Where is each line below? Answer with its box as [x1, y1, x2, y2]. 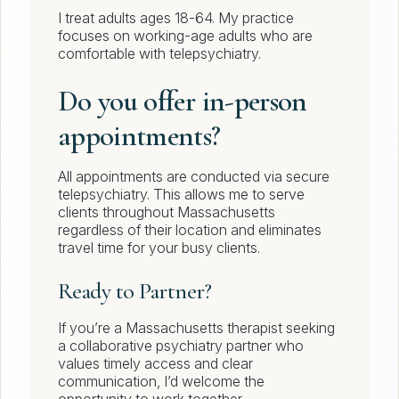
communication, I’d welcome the [58, 372, 265, 391]
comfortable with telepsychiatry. [58, 45, 261, 63]
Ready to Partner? [58, 277, 212, 305]
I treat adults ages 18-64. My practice [58, 9, 294, 28]
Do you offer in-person [58, 84, 307, 119]
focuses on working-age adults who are [58, 27, 313, 45]
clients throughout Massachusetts [58, 203, 275, 222]
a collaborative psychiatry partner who [58, 337, 304, 355]
